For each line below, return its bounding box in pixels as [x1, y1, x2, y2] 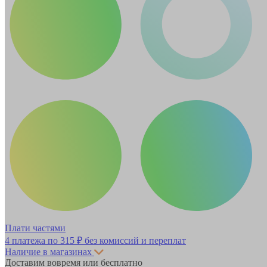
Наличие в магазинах [5, 246, 92, 257]
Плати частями [5, 222, 66, 233]
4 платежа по [5, 235, 60, 246]
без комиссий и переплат [82, 235, 186, 246]
